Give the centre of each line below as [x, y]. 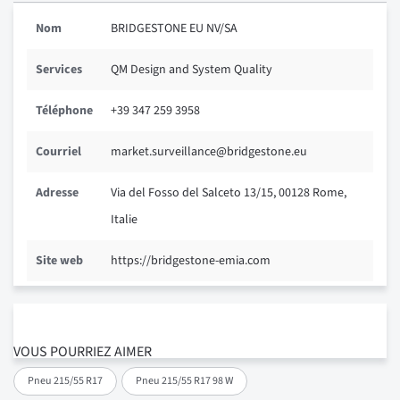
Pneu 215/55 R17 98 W [184, 380]
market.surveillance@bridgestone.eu [209, 152]
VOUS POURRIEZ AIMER [83, 351]
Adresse [57, 193]
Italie [124, 220]
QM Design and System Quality [192, 70]
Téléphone [64, 111]
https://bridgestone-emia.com [191, 261]
